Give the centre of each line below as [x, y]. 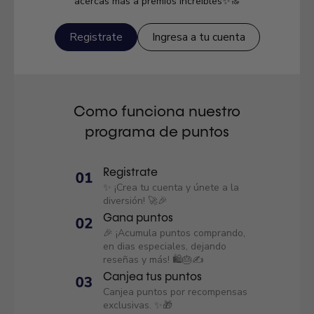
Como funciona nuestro [157, 112]
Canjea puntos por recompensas [175, 292]
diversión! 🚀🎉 [135, 201]
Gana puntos [138, 219]
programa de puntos [157, 133]
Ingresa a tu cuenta [198, 37]
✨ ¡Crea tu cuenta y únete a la [171, 187]
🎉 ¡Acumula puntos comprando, [174, 233]
